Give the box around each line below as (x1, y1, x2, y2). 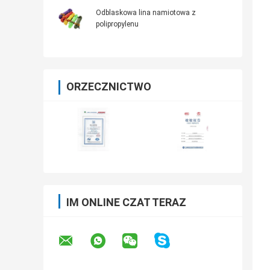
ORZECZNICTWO (66, 80, 151, 93)
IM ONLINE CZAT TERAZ (66, 196, 186, 209)
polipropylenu (96, 20, 139, 29)
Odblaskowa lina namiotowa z (96, 8, 196, 17)
